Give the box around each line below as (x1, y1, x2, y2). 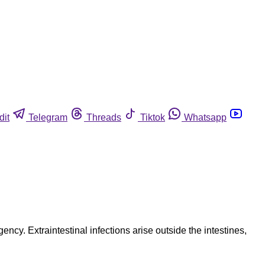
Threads (86, 112, 121, 122)
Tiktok (140, 112, 165, 122)
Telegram (28, 112, 67, 122)
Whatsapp (184, 112, 227, 122)
